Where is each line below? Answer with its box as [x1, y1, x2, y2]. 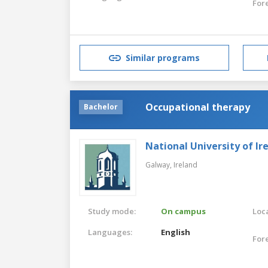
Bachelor [84, 101, 118, 112]
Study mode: [88, 205, 136, 217]
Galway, [145, 159, 173, 170]
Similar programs [126, 52, 200, 64]
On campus [161, 205, 206, 217]
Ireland [173, 159, 197, 170]
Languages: [88, 226, 132, 237]
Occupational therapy [145, 100, 250, 114]
